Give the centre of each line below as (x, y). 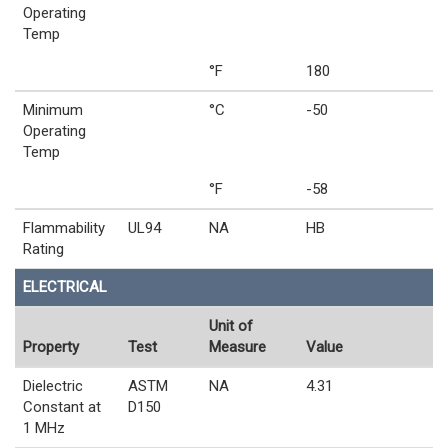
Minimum (53, 110)
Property (51, 347)
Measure (237, 347)
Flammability (64, 228)
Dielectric (53, 386)
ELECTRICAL (65, 287)
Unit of (231, 326)
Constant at (62, 407)
